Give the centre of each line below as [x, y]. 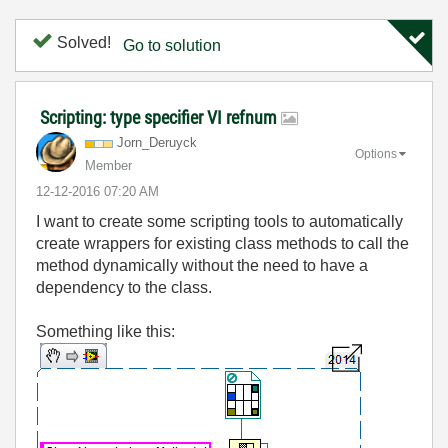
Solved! [82, 42]
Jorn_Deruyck [157, 142]
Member [108, 165]
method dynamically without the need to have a [202, 265]
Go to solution [172, 45]
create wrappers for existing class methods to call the [222, 243]
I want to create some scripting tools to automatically [219, 221]
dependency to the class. [124, 287]
